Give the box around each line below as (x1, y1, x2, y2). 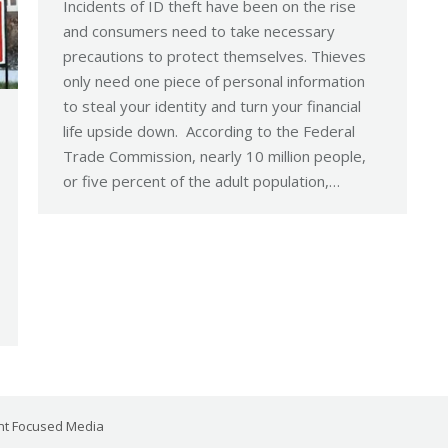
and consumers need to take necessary (63, 21, 335, 41)
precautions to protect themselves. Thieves (63, 46, 366, 66)
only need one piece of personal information (63, 71, 365, 91)
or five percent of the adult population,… (63, 171, 340, 191)
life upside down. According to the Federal (63, 121, 355, 141)
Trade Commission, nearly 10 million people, (63, 146, 366, 166)
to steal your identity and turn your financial (63, 96, 361, 116)
